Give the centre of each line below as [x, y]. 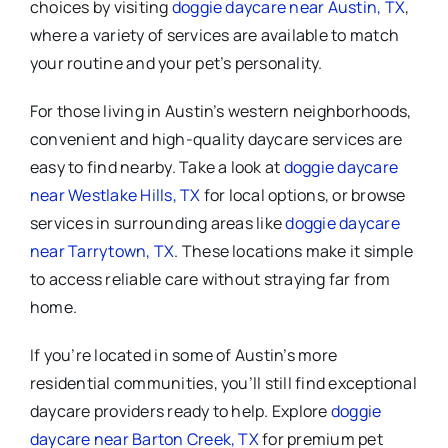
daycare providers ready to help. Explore [180, 410]
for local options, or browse [304, 194]
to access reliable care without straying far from [210, 278]
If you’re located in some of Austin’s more [184, 354]
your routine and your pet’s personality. [176, 62]
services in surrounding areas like [158, 222]
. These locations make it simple [294, 250]
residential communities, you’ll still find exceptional [223, 382]
